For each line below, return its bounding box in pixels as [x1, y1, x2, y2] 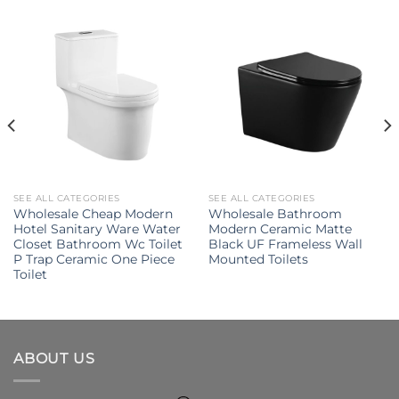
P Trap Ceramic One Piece [12, 252, 175, 267]
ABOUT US [13, 350, 95, 368]
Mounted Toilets [208, 252, 308, 267]
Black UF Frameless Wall [208, 237, 362, 252]
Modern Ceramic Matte [208, 222, 352, 237]
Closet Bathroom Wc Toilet [12, 237, 183, 252]
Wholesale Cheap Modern [12, 207, 173, 222]
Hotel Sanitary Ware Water [12, 222, 181, 237]
